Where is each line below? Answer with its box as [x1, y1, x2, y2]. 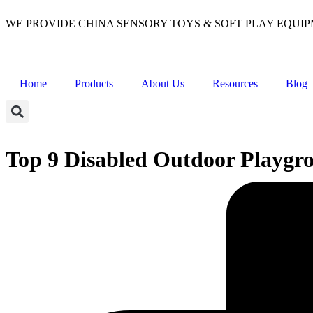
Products [75, 78, 113, 90]
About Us [141, 78, 184, 90]
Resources [212, 78, 258, 90]
